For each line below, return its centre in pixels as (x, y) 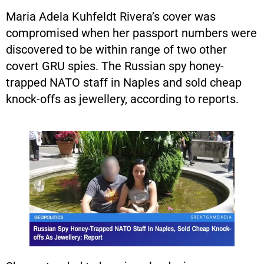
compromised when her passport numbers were (131, 33)
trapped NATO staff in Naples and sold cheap (124, 82)
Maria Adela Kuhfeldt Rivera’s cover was (111, 16)
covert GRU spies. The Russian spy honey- (115, 66)
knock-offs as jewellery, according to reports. (122, 99)
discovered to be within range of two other (116, 49)
